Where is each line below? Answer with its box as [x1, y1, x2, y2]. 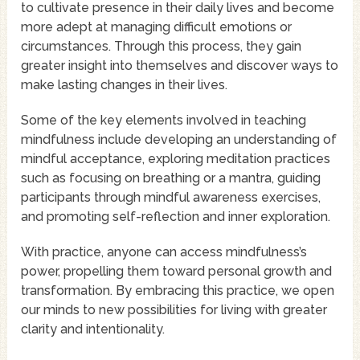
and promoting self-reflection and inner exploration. [21, 209, 331, 225]
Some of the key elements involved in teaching [21, 112, 307, 129]
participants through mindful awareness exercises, [21, 190, 321, 206]
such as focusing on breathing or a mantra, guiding [21, 170, 321, 186]
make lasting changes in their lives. [21, 77, 228, 93]
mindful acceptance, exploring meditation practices [21, 151, 331, 167]
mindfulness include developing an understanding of [21, 132, 337, 148]
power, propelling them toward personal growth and [21, 264, 333, 280]
